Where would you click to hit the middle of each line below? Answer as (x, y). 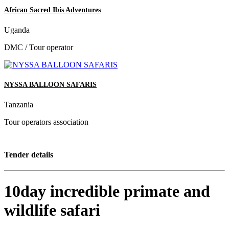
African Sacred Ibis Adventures (52, 10)
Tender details (29, 154)
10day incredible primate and (107, 191)
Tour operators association (46, 122)
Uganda (17, 30)
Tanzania (19, 105)
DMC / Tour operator (39, 48)
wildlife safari (52, 210)
